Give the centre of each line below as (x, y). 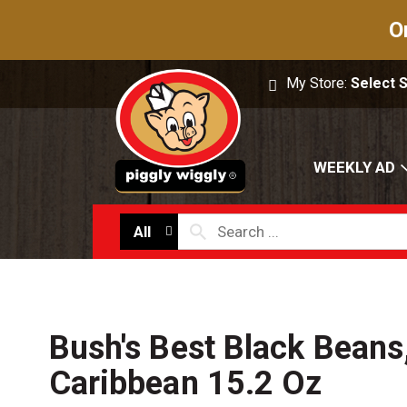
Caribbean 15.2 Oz (185, 384)
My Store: (319, 83)
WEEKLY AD (354, 168)
